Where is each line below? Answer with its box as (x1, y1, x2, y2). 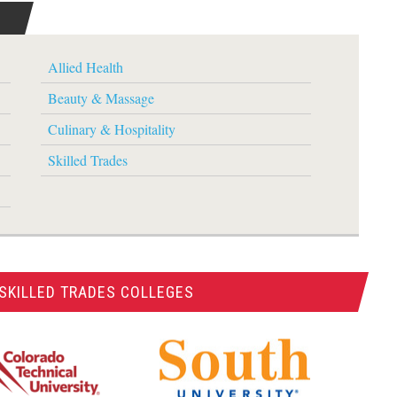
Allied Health (48, 58, 124, 76)
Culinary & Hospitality (48, 120, 176, 138)
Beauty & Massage (48, 89, 155, 107)
